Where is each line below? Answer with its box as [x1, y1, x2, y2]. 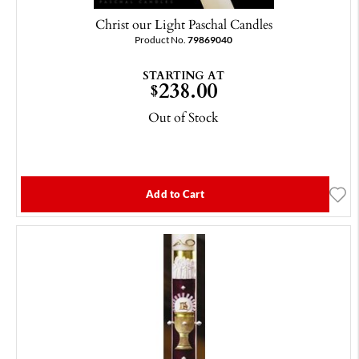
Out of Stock [148, 107, 219, 127]
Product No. [135, 34, 188, 46]
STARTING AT [143, 67, 224, 84]
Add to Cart [146, 188, 204, 200]
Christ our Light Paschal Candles [95, 14, 272, 34]
